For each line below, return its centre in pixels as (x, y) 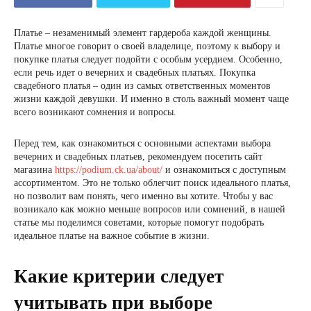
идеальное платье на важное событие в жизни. (112, 236)
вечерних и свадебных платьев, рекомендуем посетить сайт (138, 157)
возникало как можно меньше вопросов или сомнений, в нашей (150, 209)
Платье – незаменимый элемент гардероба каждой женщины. (143, 33)
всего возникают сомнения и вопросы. (95, 112)
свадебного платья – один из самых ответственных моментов (142, 86)
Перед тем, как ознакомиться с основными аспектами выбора (142, 143)
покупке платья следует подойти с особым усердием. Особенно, (148, 59)
